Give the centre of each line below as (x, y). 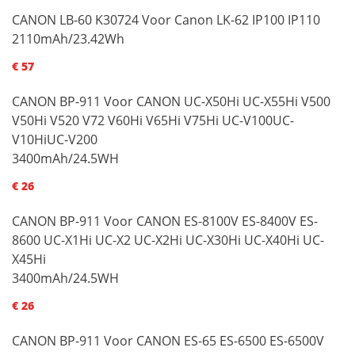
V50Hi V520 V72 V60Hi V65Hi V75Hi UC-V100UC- (153, 120)
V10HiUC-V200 (55, 139)
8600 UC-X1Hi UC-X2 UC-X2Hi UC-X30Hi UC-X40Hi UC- (168, 240)
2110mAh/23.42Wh (68, 38)
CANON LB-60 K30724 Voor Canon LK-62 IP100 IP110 (166, 19)
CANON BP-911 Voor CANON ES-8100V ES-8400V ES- (165, 221)
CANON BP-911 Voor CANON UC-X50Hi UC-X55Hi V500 (171, 101)
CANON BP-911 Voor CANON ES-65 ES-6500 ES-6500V (168, 340)
